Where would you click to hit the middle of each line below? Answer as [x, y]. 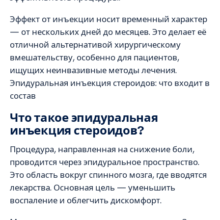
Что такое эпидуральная [84, 117]
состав [23, 96]
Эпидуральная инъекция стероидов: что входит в [110, 83]
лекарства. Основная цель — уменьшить [93, 187]
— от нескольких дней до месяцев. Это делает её [108, 32]
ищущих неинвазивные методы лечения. [93, 70]
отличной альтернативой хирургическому [95, 45]
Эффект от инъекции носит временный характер [109, 19]
